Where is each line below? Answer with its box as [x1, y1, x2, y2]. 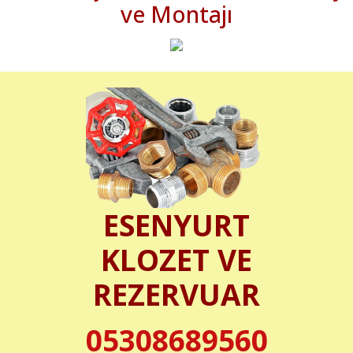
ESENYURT [103, 204, 250, 245]
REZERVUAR [93, 273, 260, 314]
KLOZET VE [101, 239, 252, 280]
